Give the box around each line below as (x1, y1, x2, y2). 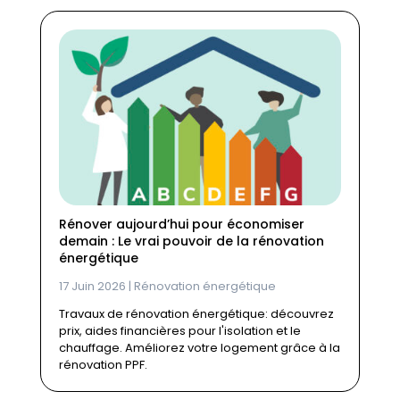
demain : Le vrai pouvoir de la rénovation (58, 232, 324, 251)
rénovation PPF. (58, 356, 147, 374)
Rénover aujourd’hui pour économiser (58, 215, 304, 234)
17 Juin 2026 (58, 278, 126, 296)
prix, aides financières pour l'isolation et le (58, 322, 301, 340)
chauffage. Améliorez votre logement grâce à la (58, 339, 340, 357)
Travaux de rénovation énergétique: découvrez (58, 305, 334, 323)
